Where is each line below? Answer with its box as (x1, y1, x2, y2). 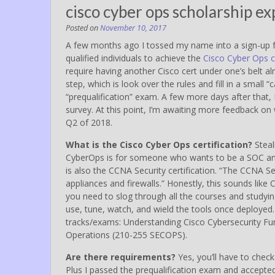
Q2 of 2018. (66, 116, 112, 128)
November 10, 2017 (100, 22, 166, 33)
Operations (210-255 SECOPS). (66, 228, 187, 241)
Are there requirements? (66, 250, 176, 263)
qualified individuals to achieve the (66, 52, 203, 64)
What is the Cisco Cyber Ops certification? (66, 138, 252, 150)
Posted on (66, 22, 100, 33)
